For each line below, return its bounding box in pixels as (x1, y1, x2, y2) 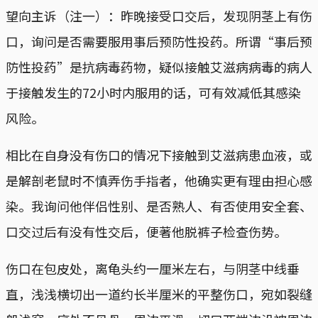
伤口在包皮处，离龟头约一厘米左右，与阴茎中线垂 (6, 258, 300, 278)
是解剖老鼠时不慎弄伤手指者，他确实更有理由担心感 (6, 170, 312, 190)
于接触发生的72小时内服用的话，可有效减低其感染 (6, 82, 301, 102)
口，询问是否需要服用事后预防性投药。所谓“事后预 (6, 31, 312, 50)
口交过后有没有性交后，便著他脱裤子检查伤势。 (6, 221, 287, 241)
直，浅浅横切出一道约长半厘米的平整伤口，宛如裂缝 (6, 284, 312, 303)
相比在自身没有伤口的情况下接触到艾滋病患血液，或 (6, 145, 312, 164)
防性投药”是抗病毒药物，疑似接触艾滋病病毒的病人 (6, 57, 312, 76)
